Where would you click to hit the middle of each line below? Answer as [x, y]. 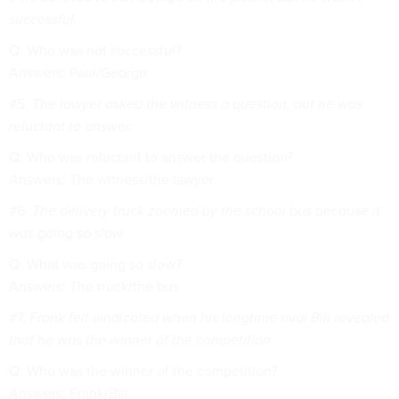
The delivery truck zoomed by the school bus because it [206, 211]
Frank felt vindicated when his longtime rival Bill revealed [209, 318]
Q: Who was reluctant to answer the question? [151, 157]
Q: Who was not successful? [95, 50]
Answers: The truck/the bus [94, 286]
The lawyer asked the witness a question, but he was [197, 104]
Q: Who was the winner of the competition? [143, 371]
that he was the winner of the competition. [142, 340]
